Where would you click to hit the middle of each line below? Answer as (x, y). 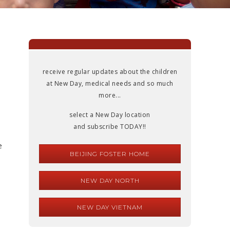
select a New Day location (110, 115)
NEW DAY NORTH (110, 180)
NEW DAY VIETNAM (110, 207)
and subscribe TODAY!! (110, 127)
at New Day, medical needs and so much (110, 83)
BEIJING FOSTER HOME (110, 154)
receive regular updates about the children (110, 72)
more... (110, 95)
